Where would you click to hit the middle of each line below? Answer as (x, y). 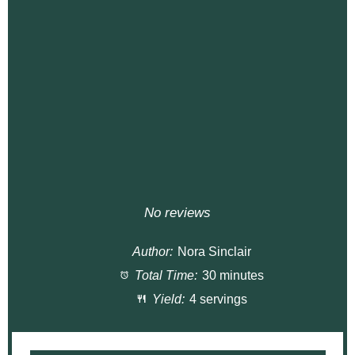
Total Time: (165, 276)
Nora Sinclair (214, 252)
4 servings (218, 300)
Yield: (166, 300)
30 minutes (233, 276)
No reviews (177, 213)
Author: (153, 252)
